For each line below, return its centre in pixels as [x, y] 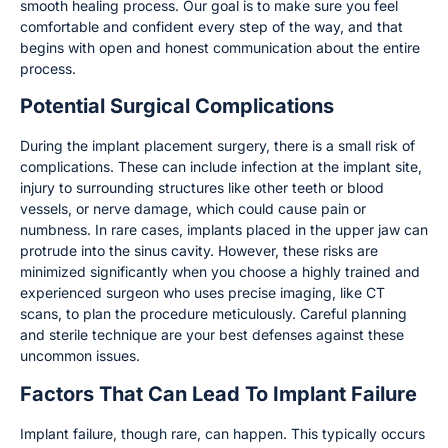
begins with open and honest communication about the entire [220, 47]
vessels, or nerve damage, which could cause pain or [193, 209]
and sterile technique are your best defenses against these [212, 335]
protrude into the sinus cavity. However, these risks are [199, 251]
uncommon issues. [80, 356]
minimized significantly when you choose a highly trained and [220, 272]
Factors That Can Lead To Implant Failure [218, 393]
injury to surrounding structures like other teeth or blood [202, 188]
